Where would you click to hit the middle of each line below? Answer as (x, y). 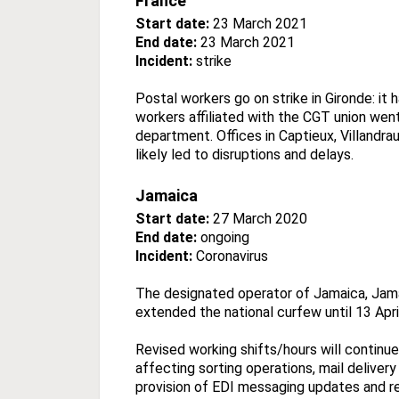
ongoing (223, 237)
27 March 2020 (258, 218)
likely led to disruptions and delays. (244, 154)
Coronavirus (232, 256)
